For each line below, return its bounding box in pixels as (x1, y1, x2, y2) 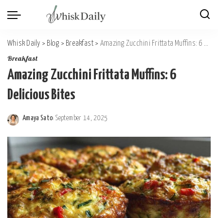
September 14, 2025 (55, 115, 108, 122)
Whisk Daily (7, 40, 40, 47)
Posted (22, 120, 41, 127)
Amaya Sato (22, 115, 54, 122)
